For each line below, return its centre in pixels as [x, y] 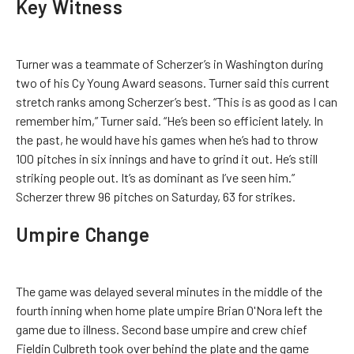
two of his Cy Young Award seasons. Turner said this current [173, 83]
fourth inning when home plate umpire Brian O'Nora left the [169, 310]
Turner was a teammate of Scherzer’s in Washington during [169, 64]
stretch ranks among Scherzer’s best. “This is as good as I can [177, 102]
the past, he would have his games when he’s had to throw [167, 139]
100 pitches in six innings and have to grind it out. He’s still [167, 158]
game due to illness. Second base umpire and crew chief [162, 329]
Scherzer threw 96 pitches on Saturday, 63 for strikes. [156, 196]
